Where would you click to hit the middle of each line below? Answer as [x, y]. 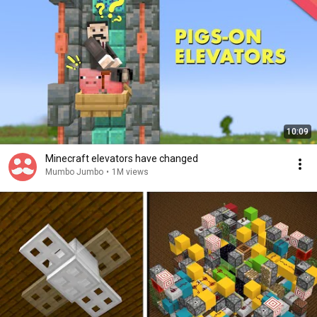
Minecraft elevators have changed [122, 158]
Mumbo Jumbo [74, 172]
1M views [130, 172]
